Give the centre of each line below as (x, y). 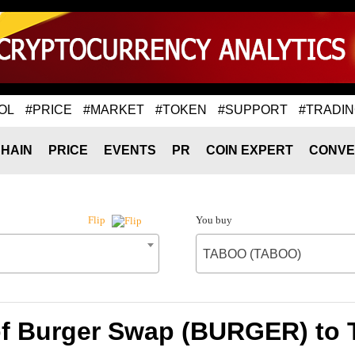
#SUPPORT (253, 109)
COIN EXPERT (250, 150)
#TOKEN (181, 109)
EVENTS (130, 150)
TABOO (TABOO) (252, 254)
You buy (214, 220)
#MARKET (114, 109)
